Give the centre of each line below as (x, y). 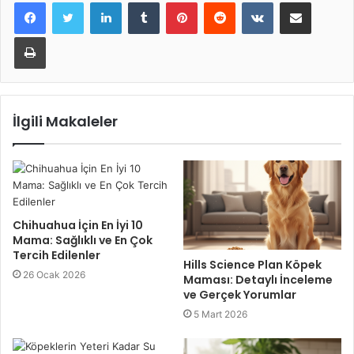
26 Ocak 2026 (54, 275)
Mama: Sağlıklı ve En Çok (83, 241)
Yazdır (60, 37)
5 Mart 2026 (220, 314)
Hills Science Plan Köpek (252, 265)
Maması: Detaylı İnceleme (258, 280)
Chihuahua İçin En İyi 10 (78, 226)
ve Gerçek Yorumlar (240, 295)
